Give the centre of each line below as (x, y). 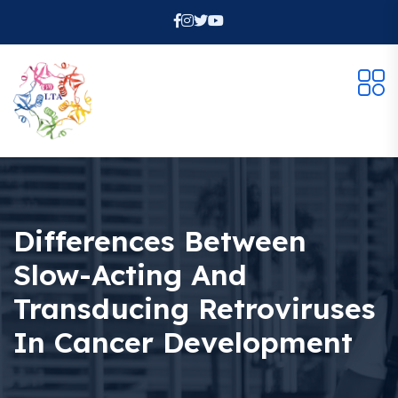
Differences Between (160, 241)
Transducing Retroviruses (195, 309)
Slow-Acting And (130, 275)
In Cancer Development (183, 342)
